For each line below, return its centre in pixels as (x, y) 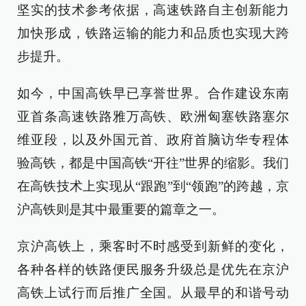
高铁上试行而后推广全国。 (99, 293)
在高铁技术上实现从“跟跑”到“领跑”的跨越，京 (153, 186)
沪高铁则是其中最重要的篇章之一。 (121, 209)
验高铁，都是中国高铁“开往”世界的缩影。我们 (153, 163)
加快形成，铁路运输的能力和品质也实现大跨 (153, 33)
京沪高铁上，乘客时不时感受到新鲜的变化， (153, 246)
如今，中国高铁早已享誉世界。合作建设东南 (153, 93)
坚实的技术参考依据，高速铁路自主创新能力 (153, 10)
